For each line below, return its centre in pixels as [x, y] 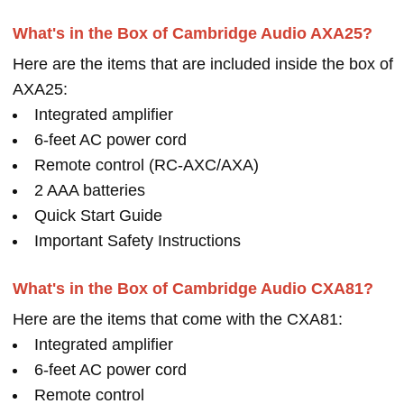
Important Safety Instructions [138, 240]
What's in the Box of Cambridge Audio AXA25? [193, 33]
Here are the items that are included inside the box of [203, 64]
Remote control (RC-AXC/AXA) [147, 165]
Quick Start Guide [98, 215]
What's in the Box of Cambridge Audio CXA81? [193, 288]
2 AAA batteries [90, 190]
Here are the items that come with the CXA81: [178, 319]
